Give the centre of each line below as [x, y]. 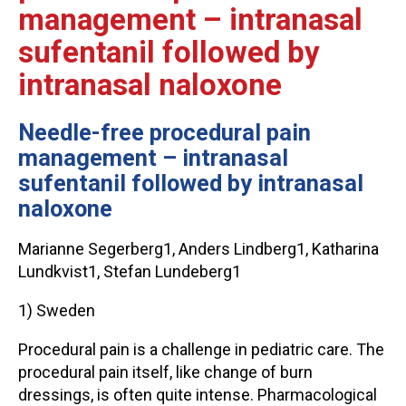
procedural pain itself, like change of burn [165, 372]
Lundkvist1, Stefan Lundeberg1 [130, 271]
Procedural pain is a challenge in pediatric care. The [201, 349]
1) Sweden [57, 310]
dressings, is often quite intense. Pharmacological [198, 395]
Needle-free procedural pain [164, 132]
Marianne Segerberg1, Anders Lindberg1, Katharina [198, 249]
